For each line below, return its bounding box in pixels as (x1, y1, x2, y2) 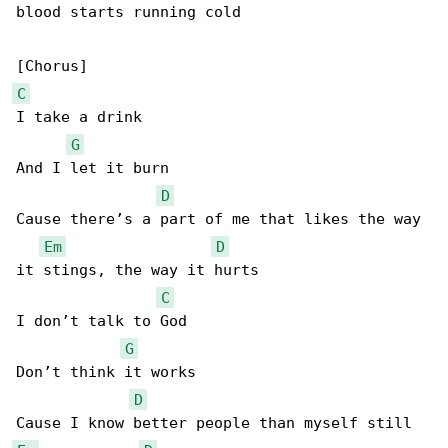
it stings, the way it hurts (16, 261, 259, 280)
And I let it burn (16, 159, 169, 178)
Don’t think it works (16, 363, 196, 382)
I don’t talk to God (16, 312, 187, 331)
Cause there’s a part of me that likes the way (16, 210, 430, 229)
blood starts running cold (16, 3, 241, 22)
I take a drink (16, 108, 142, 127)
